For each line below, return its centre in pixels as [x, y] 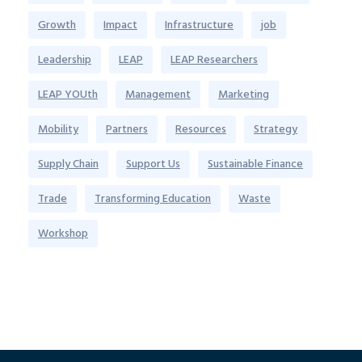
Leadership [65, 59]
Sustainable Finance [255, 163]
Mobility [58, 128]
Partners [127, 128]
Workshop [63, 233]
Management [158, 94]
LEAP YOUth [68, 94]
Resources [201, 128]
